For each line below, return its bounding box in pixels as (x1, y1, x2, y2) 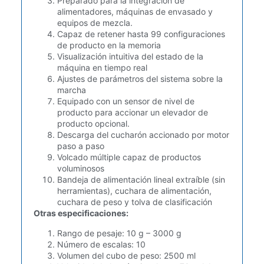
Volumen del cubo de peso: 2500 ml (57, 250, 196, 260)
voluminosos (57, 163, 104, 174)
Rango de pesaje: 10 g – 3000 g (57, 227, 181, 238)
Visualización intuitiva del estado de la (57, 51, 203, 62)
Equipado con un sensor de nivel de (57, 96, 194, 107)
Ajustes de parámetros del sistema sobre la (57, 74, 223, 84)
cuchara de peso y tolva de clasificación (57, 197, 212, 207)
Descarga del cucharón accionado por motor (57, 130, 229, 140)
